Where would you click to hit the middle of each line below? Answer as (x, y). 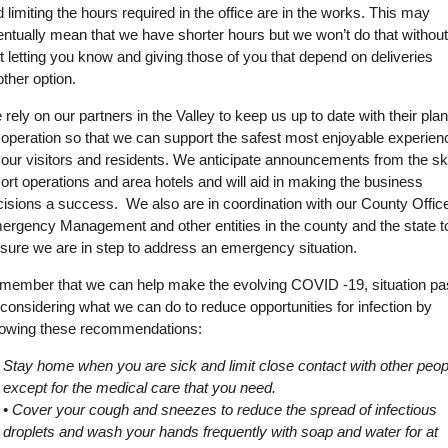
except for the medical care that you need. (139, 388)
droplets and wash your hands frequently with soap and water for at (220, 432)
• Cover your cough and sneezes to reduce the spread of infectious (219, 410)
